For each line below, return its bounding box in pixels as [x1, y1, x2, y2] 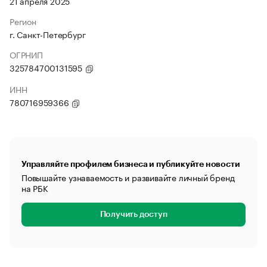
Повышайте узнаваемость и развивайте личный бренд [21, 170, 235, 184]
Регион [10, 14, 36, 27]
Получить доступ [100, 210, 167, 219]
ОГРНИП [10, 48, 43, 61]
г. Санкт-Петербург [10, 27, 86, 41]
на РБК [21, 181, 48, 194]
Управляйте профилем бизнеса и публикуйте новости [21, 160, 240, 168]
